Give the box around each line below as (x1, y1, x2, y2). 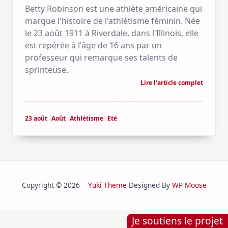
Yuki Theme (88, 180, 127, 190)
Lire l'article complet (140, 78, 203, 87)
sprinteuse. (25, 64, 68, 75)
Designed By (126, 180, 172, 190)
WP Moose (172, 180, 207, 190)
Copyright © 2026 (21, 180, 88, 190)
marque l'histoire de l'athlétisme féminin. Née (25, 15, 200, 26)
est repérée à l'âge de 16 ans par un (25, 40, 162, 51)
